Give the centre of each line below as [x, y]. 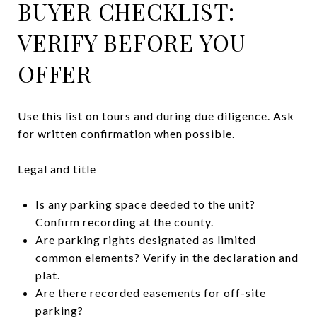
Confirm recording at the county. [124, 221]
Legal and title [57, 168]
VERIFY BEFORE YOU [132, 42]
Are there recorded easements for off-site [150, 292]
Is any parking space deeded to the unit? [145, 204]
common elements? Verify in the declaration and [167, 257]
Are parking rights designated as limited [145, 239]
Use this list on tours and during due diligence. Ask [156, 115]
